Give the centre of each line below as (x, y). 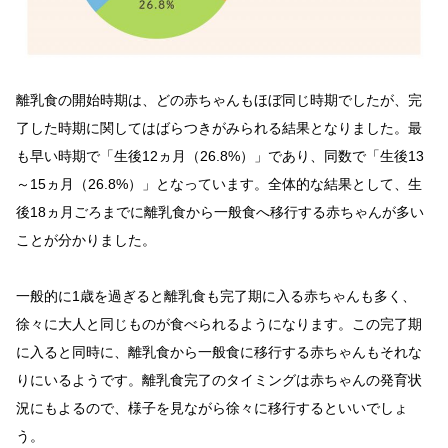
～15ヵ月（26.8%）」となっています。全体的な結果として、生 (219, 184)
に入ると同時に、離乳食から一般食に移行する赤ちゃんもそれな (219, 352)
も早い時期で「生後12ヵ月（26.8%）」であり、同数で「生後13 (220, 156)
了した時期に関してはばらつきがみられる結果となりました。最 (219, 128)
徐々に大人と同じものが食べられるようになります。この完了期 (219, 324)
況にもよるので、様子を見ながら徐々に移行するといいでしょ (212, 408)
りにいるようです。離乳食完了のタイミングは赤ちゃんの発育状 (219, 380)
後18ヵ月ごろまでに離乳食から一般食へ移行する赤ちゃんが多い (220, 212)
